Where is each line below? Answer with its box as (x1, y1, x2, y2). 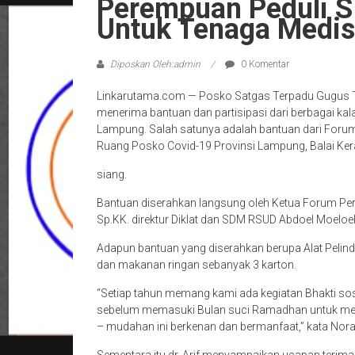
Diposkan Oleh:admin (108, 59, 203, 70)
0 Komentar (239, 59, 289, 70)
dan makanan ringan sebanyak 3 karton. (97, 258, 296, 271)
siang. (97, 168, 127, 181)
